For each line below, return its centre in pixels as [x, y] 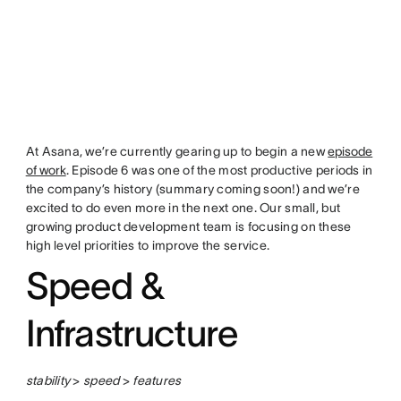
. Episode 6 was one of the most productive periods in [219, 171]
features [157, 381]
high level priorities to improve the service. [148, 246]
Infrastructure [132, 333]
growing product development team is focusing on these [188, 227]
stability [48, 381]
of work [46, 171]
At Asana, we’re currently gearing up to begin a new [177, 152]
